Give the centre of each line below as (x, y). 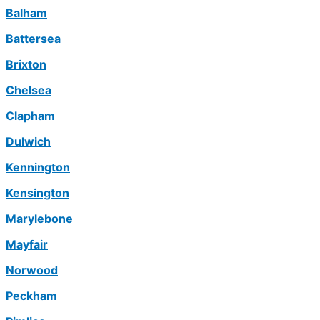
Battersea (33, 39)
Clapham (30, 116)
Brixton (26, 65)
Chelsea (29, 90)
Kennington (38, 167)
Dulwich (28, 142)
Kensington (37, 193)
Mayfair (27, 245)
